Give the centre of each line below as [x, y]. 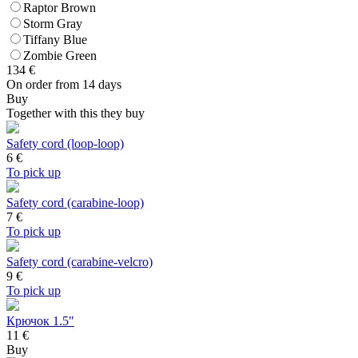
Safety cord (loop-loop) [65, 144]
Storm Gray [53, 24]
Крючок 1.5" [40, 321]
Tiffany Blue [55, 40]
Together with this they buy [76, 113]
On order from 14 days [64, 85]
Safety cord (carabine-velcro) [80, 262]
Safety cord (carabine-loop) [75, 203]
